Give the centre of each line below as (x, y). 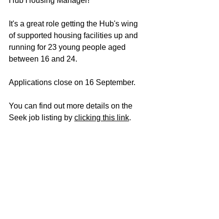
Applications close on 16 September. (73, 82)
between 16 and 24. (43, 59)
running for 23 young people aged (68, 47)
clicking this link (102, 118)
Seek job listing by (42, 118)
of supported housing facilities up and (74, 35)
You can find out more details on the (72, 106)
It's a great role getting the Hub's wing (74, 24)
